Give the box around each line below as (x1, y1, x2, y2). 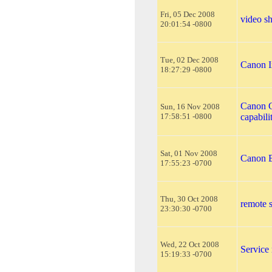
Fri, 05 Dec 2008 (160, 9, 215, 19)
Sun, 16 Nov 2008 (160, 101, 220, 111)
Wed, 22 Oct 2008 (160, 239, 219, 249)
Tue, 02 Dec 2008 (160, 55, 219, 64)
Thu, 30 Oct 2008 (160, 194, 218, 203)
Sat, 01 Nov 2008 (160, 148, 217, 158)
